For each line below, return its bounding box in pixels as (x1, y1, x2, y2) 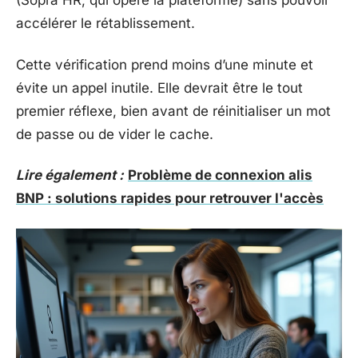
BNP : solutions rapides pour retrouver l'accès (16, 190, 324, 206)
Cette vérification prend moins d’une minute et (16, 56, 313, 73)
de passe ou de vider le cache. (16, 125, 213, 142)
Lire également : (16, 167, 124, 183)
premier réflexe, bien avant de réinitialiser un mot (16, 102, 331, 119)
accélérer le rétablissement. (16, 15, 195, 31)
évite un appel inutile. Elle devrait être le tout (16, 79, 303, 96)
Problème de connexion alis (128, 167, 312, 183)
